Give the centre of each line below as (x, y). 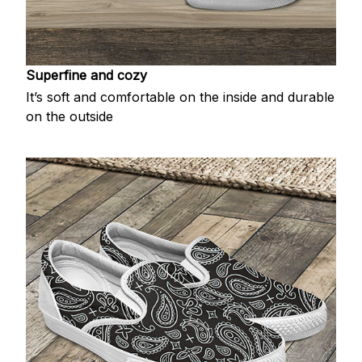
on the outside (69, 117)
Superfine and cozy (86, 75)
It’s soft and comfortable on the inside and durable (180, 97)
